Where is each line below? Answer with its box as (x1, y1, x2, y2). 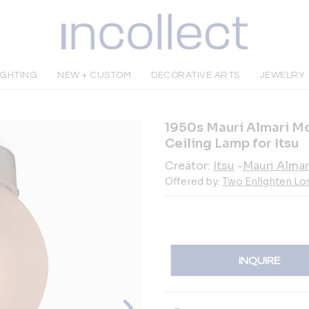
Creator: (165, 159, 213, 173)
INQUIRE (239, 255, 281, 266)
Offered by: (165, 175, 222, 188)
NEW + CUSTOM (57, 70, 132, 80)
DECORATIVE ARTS (151, 70, 240, 80)
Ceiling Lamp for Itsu (165, 136, 299, 151)
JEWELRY (259, 70, 306, 80)
